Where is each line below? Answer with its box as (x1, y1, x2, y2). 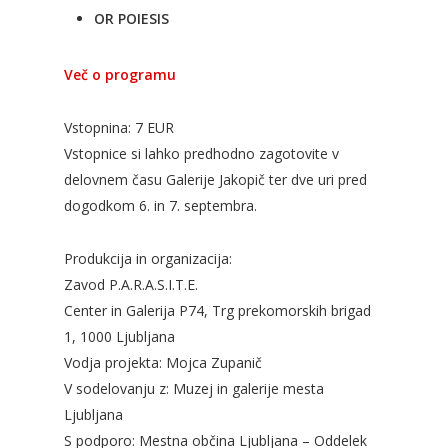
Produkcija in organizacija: (64, 248, 232, 268)
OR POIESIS (94, 8, 169, 28)
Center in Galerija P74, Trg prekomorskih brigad (64, 300, 371, 320)
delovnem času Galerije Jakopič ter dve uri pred (64, 169, 367, 189)
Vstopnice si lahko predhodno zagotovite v (64, 143, 339, 163)
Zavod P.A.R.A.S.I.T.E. (64, 274, 198, 294)
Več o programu (64, 64, 176, 84)
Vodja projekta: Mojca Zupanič (64, 352, 262, 372)
